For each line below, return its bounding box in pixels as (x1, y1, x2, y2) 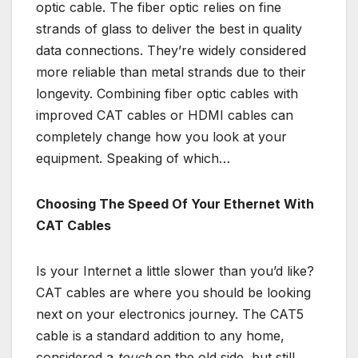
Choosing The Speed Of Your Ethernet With (36, 195, 314, 212)
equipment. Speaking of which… (36, 149, 230, 166)
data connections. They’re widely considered (36, 42, 306, 58)
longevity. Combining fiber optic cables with (36, 85, 298, 101)
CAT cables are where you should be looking (36, 284, 311, 300)
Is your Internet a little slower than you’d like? (36, 262, 314, 279)
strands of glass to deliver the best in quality (36, 20, 302, 37)
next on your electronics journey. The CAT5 (36, 305, 304, 322)
